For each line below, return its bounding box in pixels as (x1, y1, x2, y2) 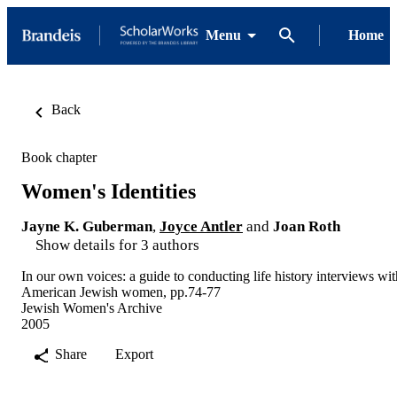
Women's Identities (21, 179, 196, 203)
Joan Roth (273, 217, 340, 235)
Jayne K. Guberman (21, 217, 152, 235)
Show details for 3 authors (35, 236, 199, 253)
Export (115, 346, 153, 362)
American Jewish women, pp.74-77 (21, 284, 221, 300)
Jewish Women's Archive (21, 300, 162, 315)
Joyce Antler (160, 217, 243, 235)
